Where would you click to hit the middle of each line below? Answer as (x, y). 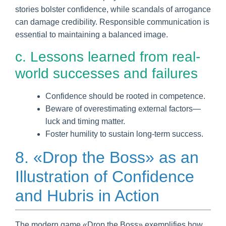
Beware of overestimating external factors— (123, 108)
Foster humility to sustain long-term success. (124, 134)
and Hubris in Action (87, 195)
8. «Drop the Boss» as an (107, 157)
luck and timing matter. (85, 121)
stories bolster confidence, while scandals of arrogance (113, 9)
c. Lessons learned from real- (108, 56)
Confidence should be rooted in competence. (125, 96)
